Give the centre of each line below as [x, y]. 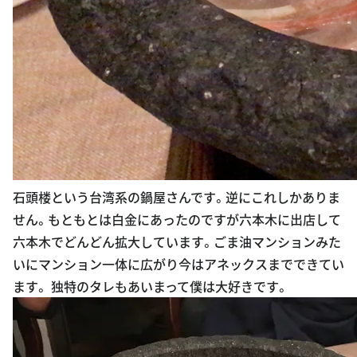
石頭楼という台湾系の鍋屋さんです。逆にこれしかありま [177, 196]
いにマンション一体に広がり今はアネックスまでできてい [178, 263]
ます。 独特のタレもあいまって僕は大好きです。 [151, 286]
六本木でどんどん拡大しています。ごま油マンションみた [177, 241]
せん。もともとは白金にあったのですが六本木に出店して [177, 219]
